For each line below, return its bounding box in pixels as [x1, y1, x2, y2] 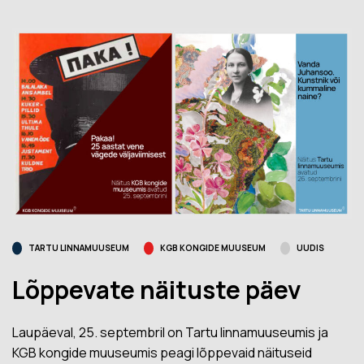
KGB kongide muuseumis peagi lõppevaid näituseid [12, 343, 312, 362]
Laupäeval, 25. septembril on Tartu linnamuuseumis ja [12, 323, 328, 341]
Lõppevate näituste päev [12, 272, 301, 306]
